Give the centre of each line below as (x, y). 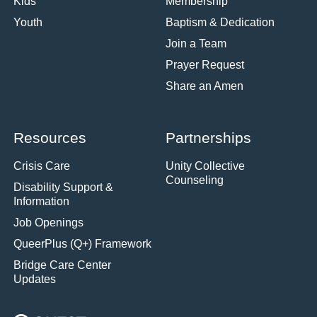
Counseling (195, 180)
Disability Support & (63, 187)
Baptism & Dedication (220, 23)
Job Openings (48, 223)
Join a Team (196, 44)
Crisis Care (41, 166)
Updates (34, 279)
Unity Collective (205, 166)
